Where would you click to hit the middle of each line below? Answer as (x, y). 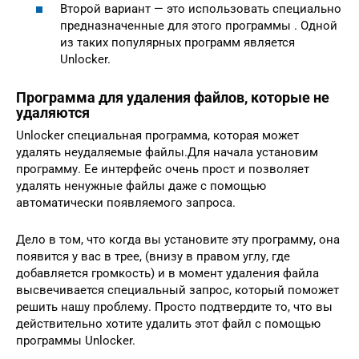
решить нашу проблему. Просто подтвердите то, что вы (174, 307)
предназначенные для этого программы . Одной (199, 25)
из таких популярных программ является (177, 42)
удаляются (53, 112)
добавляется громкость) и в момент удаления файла (167, 273)
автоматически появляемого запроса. (126, 202)
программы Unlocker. (76, 340)
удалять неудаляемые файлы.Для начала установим (169, 152)
